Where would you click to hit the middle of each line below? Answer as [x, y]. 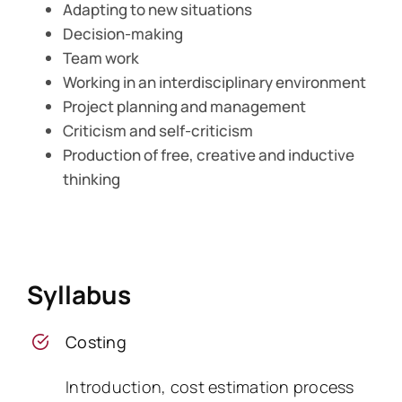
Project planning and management [184, 107]
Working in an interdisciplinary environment [214, 83]
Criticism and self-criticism [157, 131]
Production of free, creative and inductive [208, 155]
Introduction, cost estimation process [210, 387]
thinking [91, 179]
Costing [96, 342]
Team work [100, 58]
